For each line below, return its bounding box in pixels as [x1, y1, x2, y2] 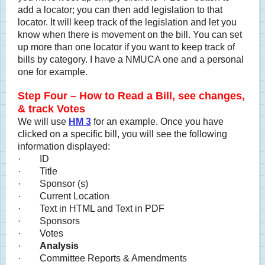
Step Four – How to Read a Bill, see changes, [18, 90, 245, 102]
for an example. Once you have [91, 117, 224, 127]
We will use [18, 117, 69, 127]
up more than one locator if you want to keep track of [18, 42, 235, 52]
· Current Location [18, 191, 109, 201]
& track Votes [18, 103, 85, 115]
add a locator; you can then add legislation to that [18, 5, 222, 15]
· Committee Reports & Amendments [18, 253, 187, 263]
